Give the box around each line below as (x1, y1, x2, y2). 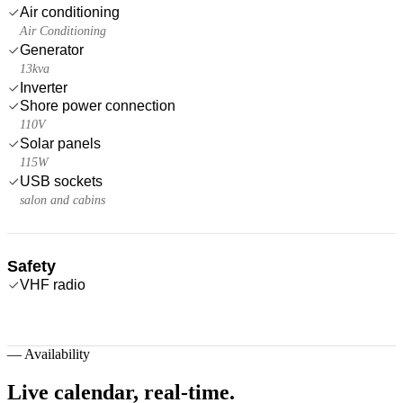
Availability (24, 345, 90, 362)
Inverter (20, 79, 67, 95)
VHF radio (20, 276, 85, 292)
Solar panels (20, 135, 101, 151)
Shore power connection (20, 97, 175, 113)
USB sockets (20, 173, 103, 189)
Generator (20, 41, 84, 58)
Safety (7, 256, 56, 275)
